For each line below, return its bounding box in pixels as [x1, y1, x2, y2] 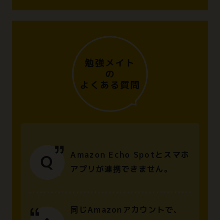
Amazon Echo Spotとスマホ [70, 149, 190, 161]
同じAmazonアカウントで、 [70, 204, 182, 216]
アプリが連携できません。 [70, 164, 172, 175]
